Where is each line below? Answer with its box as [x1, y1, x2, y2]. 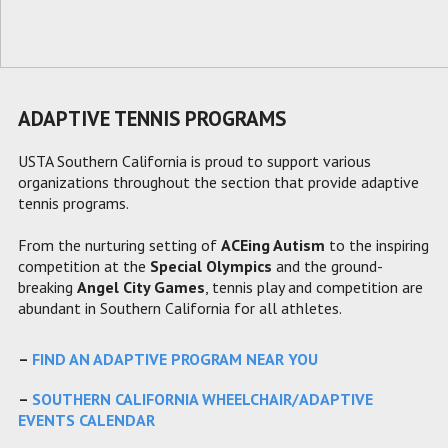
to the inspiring [325, 234, 429, 255]
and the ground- [272, 255, 383, 276]
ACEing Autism [221, 234, 325, 255]
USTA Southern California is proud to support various [18, 150, 371, 171]
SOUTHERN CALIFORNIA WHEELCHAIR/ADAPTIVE [32, 389, 373, 410]
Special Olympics [150, 255, 272, 276]
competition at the [18, 255, 150, 276]
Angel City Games [77, 276, 205, 297]
